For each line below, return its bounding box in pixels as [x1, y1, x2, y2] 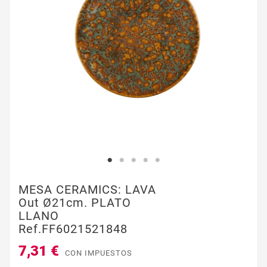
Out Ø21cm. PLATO [18, 195, 131, 210]
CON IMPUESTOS [65, 249, 132, 258]
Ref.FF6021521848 [18, 222, 128, 236]
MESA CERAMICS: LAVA [18, 182, 156, 197]
